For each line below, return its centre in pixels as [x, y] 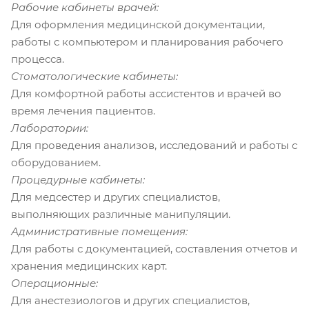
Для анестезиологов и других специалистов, [130, 300]
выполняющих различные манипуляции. [121, 214]
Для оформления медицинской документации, [138, 24]
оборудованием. [56, 162]
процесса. [38, 59]
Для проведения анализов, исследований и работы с [154, 145]
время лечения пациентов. [83, 110]
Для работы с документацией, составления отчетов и [154, 248]
